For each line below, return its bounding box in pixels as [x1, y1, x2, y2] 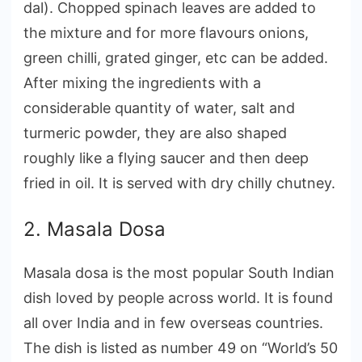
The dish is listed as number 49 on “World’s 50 [23, 339, 338, 357]
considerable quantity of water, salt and [23, 99, 295, 117]
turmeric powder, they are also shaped [23, 124, 287, 142]
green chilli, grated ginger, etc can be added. [23, 49, 328, 67]
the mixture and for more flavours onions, [23, 24, 309, 42]
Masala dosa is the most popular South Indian [23, 264, 335, 282]
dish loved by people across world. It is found [23, 289, 333, 307]
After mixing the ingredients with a [23, 74, 261, 92]
